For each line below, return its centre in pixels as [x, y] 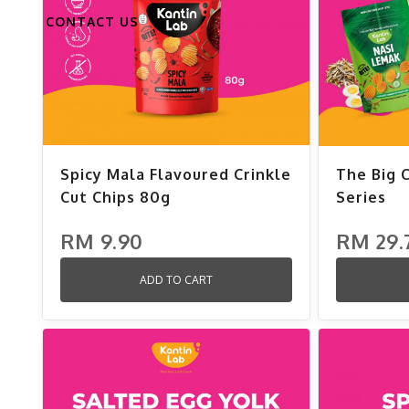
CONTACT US [92, 21]
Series [362, 197]
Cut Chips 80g [115, 197]
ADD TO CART [176, 279]
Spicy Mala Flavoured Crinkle [176, 174]
